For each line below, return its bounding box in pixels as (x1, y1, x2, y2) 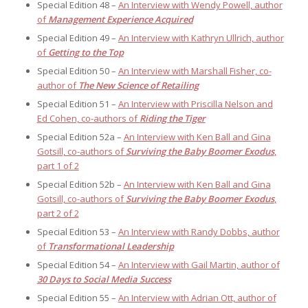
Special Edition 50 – (36, 65, 118, 78)
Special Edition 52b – (36, 178, 124, 191)
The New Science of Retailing (78, 79, 199, 92)
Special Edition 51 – (36, 98, 118, 111)
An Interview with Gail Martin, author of (118, 258, 280, 272)
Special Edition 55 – (36, 291, 118, 305)
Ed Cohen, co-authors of (36, 112, 140, 125)
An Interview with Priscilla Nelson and (118, 98, 273, 111)
